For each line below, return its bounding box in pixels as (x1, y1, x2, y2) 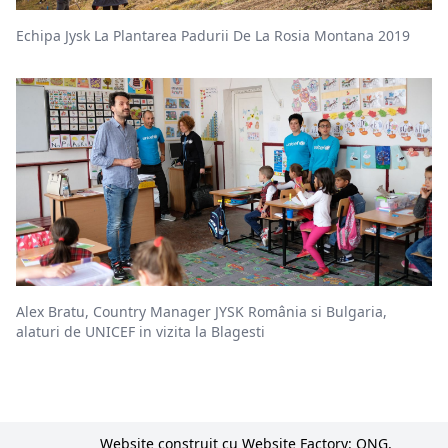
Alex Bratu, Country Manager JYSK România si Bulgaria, (16, 301, 387, 321)
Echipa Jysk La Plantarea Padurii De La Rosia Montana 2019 (16, 25, 410, 45)
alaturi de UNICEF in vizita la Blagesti (16, 321, 265, 341)
